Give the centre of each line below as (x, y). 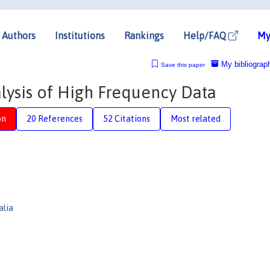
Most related (196, 118)
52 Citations (127, 118)
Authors (19, 35)
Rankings (144, 35)
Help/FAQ (206, 35)
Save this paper (183, 64)
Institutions (80, 35)
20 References (55, 118)
